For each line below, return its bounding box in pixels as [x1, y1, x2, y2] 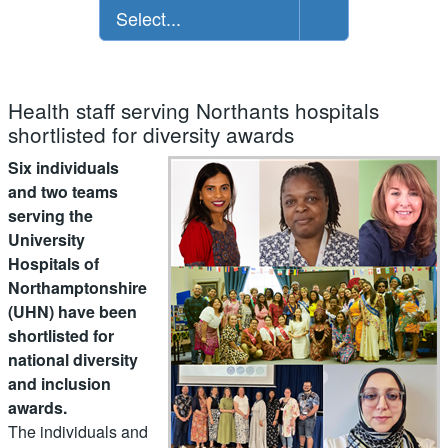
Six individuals [8, 155, 119, 179]
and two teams [8, 179, 118, 203]
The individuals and [8, 419, 148, 443]
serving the [8, 203, 93, 227]
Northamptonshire [8, 275, 147, 299]
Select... [116, 4, 181, 31]
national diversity [8, 347, 138, 371]
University [8, 227, 85, 251]
